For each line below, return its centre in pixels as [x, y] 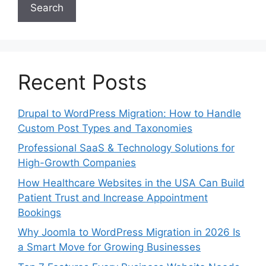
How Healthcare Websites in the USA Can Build [131, 183]
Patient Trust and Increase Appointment [113, 197]
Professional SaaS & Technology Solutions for [126, 148]
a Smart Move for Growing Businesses [109, 247]
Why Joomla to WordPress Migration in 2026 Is [129, 232]
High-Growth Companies [77, 163]
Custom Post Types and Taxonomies [105, 128]
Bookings [39, 212]
